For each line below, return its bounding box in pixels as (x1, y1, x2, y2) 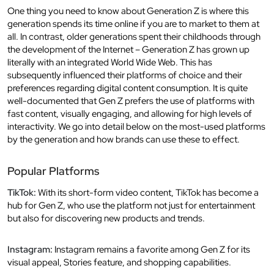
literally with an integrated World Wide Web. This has (7, 56, 212, 68)
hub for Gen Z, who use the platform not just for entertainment (7, 199, 255, 212)
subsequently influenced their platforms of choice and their (7, 68, 242, 81)
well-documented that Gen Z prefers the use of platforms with (7, 94, 254, 107)
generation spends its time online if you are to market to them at (7, 17, 259, 30)
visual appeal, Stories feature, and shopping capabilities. (7, 256, 231, 268)
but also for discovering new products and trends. (7, 212, 205, 224)
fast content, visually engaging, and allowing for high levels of (7, 107, 252, 120)
